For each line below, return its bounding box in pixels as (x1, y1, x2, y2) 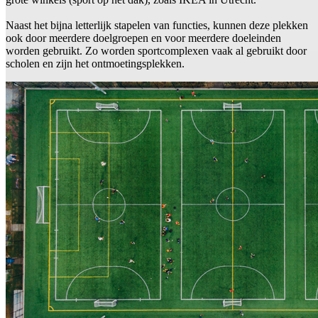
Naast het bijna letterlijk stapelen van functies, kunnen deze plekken (6, 19, 308, 32)
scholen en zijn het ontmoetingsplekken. (6, 57, 185, 70)
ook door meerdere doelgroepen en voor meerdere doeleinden (6, 32, 281, 45)
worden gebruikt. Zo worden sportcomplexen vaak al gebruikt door (6, 45, 307, 57)
